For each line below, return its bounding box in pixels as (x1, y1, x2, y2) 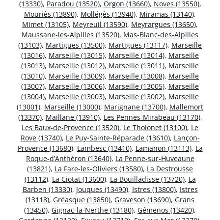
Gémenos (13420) (137, 205, 194, 215)
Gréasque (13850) (53, 195, 110, 205)
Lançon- (173, 133, 200, 143)
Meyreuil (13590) (73, 20, 127, 29)
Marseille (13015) (49, 51, 105, 60)
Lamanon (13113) (135, 143, 192, 153)
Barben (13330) (22, 185, 72, 194)
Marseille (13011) (109, 61, 165, 71)
